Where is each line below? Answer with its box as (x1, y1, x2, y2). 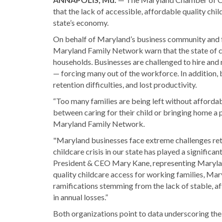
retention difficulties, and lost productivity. (53, 79, 198, 89)
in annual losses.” (53, 192, 109, 202)
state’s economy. (53, 17, 110, 27)
